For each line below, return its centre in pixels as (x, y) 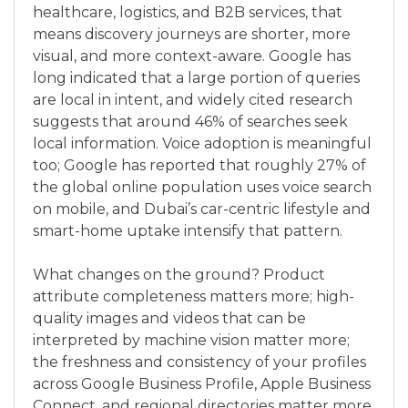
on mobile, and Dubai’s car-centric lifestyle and (202, 209)
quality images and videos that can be (169, 318)
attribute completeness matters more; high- (194, 296)
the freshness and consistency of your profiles (199, 362)
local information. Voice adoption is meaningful (202, 143)
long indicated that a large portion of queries (196, 78)
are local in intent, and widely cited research (193, 100)
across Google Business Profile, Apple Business (202, 384)
